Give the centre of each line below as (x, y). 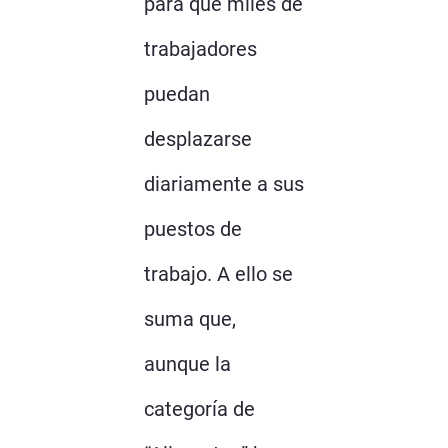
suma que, (190, 318)
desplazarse (198, 138)
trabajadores (200, 48)
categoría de (199, 408)
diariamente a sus (224, 183)
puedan (177, 93)
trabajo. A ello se (218, 273)
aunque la (187, 363)
